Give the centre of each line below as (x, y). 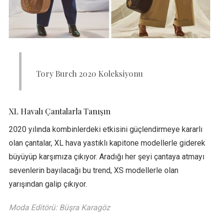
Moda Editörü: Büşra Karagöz (59, 207)
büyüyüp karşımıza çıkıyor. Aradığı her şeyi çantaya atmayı (106, 156)
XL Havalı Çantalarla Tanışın (59, 111)
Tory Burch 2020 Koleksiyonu (89, 73)
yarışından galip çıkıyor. (48, 184)
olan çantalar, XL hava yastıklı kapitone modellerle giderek (107, 143)
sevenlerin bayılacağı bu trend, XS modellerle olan (93, 170)
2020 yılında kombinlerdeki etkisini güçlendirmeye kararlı (105, 129)
